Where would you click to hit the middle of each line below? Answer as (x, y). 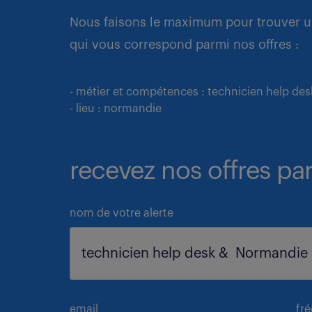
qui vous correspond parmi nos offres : (184, 45)
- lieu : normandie (116, 109)
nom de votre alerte (122, 213)
